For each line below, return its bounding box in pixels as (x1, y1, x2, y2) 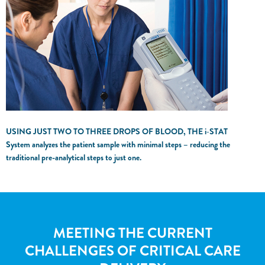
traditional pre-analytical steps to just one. (6, 151, 141, 163)
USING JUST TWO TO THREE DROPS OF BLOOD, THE (6, 125, 205, 137)
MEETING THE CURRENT (53, 223, 212, 243)
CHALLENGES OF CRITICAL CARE (24, 241, 241, 261)
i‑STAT (205, 125, 228, 137)
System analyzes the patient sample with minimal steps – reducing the (6, 138, 230, 150)
